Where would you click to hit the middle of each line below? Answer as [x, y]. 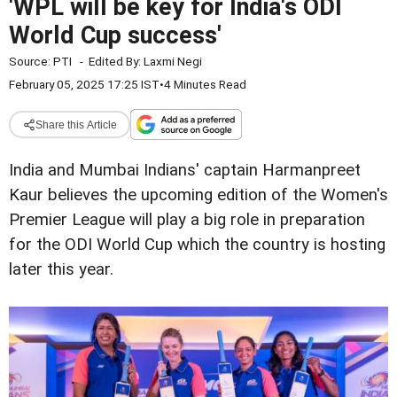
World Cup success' [115, 35]
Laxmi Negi [173, 61]
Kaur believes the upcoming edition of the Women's [198, 195]
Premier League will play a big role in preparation [187, 220]
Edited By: [116, 61]
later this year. [61, 269]
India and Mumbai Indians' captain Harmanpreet [185, 170]
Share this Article [76, 125]
